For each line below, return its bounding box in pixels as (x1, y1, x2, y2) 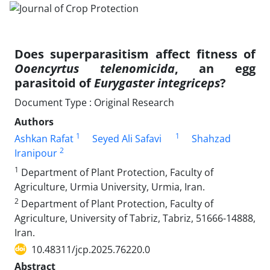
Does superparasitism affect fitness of (14, 45, 256, 62)
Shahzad (192, 131, 231, 145)
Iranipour (14, 146, 57, 160)
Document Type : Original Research (14, 95, 174, 109)
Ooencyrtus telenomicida (14, 60, 175, 77)
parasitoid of (14, 74, 94, 91)
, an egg (174, 60, 256, 77)
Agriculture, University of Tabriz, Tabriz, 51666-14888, (14, 211, 256, 225)
